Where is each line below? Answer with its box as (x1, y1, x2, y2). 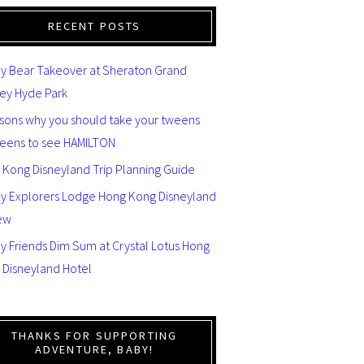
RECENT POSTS (47, 18, 141, 33)
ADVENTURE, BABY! (34, 341, 154, 357)
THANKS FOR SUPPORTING (11, 327, 178, 343)
